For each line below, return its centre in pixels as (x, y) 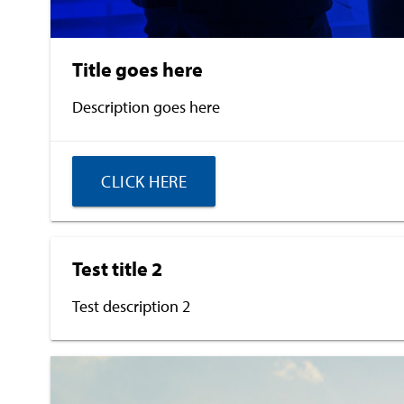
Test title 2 (117, 269)
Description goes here (146, 107)
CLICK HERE (144, 181)
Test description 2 (131, 306)
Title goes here (138, 69)
